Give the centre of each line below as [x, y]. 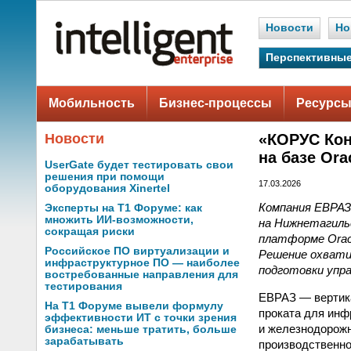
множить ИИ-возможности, [119, 220]
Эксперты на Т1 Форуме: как [123, 208]
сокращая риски [90, 232]
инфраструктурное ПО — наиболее [142, 263]
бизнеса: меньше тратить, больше [141, 329]
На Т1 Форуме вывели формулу [134, 306]
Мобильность [92, 103]
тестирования [83, 286]
